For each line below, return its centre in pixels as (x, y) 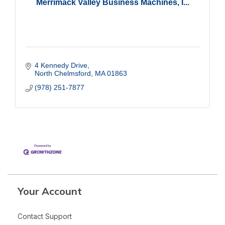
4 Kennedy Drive (61, 66)
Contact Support (45, 216)
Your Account (50, 191)
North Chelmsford (63, 74)
